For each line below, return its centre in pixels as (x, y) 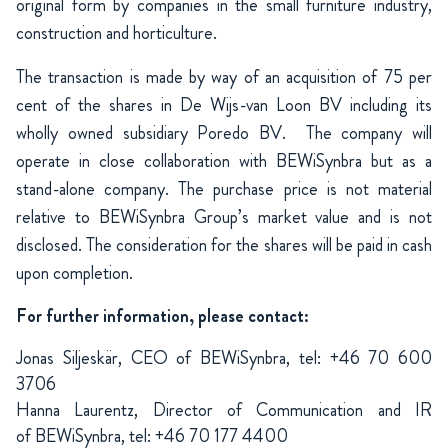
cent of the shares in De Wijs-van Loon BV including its (224, 105)
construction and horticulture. (116, 33)
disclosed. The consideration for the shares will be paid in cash (224, 245)
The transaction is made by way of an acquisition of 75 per (224, 77)
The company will (363, 133)
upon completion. (74, 273)
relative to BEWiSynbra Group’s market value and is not (224, 217)
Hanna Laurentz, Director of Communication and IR (224, 410)
